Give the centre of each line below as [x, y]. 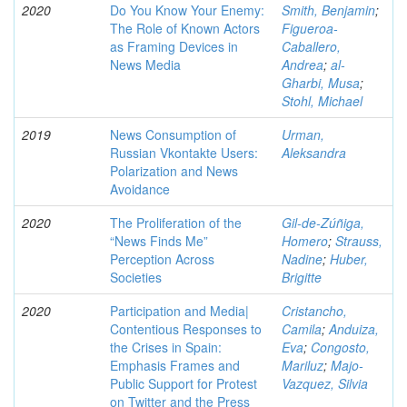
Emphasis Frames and [175, 365]
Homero [305, 241]
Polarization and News [174, 171]
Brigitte [302, 277]
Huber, [349, 259]
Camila [302, 329]
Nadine [302, 259]
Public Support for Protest [184, 383]
